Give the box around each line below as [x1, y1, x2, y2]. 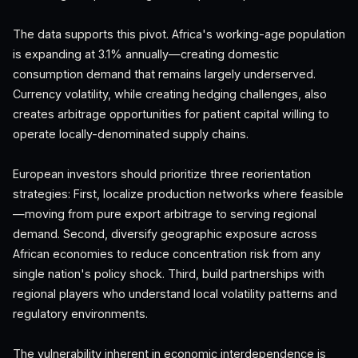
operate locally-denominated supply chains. [13, 127, 249, 141]
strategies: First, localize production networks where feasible [13, 187, 344, 201]
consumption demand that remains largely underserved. [13, 67, 316, 81]
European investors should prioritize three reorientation [13, 167, 311, 181]
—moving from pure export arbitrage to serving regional [13, 207, 316, 221]
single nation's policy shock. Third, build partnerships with [13, 267, 324, 280]
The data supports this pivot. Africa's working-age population [13, 27, 345, 41]
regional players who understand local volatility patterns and [13, 287, 337, 300]
